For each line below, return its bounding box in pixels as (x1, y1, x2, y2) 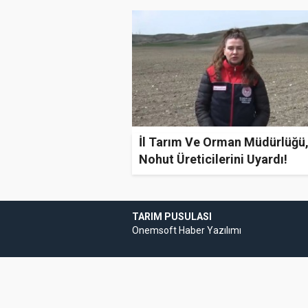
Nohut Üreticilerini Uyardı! (139, 152, 287, 166)
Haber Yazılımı (179, 224, 241, 236)
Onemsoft (132, 224, 179, 236)
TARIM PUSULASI (132, 210, 212, 222)
